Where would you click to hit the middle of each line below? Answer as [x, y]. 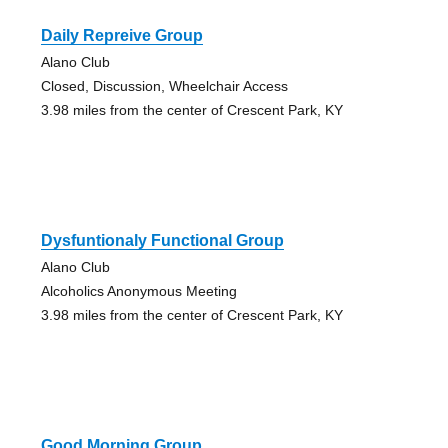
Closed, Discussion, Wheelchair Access [164, 85]
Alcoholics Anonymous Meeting [138, 290]
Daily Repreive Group [121, 35]
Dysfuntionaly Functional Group [162, 240]
